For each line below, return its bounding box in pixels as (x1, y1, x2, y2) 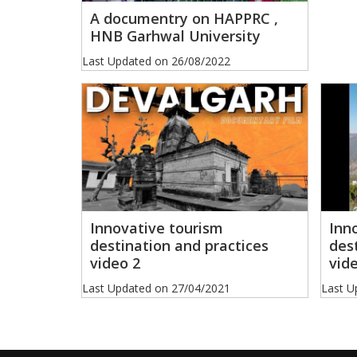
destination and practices (90, 235, 269, 255)
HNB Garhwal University (90, 26, 261, 46)
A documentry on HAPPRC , (90, 9, 278, 29)
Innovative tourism (90, 218, 223, 237)
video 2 (90, 253, 140, 273)
